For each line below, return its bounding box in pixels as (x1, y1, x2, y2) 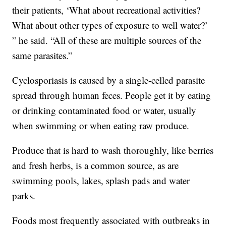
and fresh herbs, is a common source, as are (12, 159, 179, 172)
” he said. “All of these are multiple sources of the (12, 34, 202, 47)
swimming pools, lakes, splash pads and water (12, 174, 190, 187)
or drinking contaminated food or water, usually (12, 104, 197, 117)
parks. (12, 189, 36, 202)
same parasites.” (12, 49, 73, 62)
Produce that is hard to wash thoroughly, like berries (12, 144, 214, 157)
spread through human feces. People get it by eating (12, 89, 211, 102)
